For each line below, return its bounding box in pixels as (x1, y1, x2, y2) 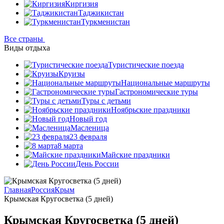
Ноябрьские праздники (111, 105, 190, 114)
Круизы (58, 69, 85, 78)
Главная (4, 185, 31, 194)
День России (75, 159, 119, 168)
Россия (31, 185, 54, 194)
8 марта (57, 141, 83, 150)
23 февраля (69, 132, 107, 141)
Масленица (70, 123, 109, 132)
